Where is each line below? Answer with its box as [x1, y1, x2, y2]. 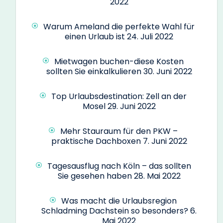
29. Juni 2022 [107, 100, 156, 112]
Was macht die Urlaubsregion [61, 195, 177, 207]
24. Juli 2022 [127, 30, 173, 42]
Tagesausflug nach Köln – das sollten [47, 160, 191, 172]
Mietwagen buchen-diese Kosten [54, 55, 184, 67]
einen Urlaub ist [65, 30, 125, 42]
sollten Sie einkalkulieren [46, 65, 141, 77]
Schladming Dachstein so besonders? [41, 205, 188, 217]
